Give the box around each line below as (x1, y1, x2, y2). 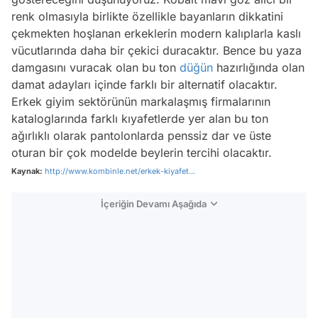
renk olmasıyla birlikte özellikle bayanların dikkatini (11, 9, 283, 23)
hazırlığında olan (213, 60, 305, 75)
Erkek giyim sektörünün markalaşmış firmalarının (11, 94, 270, 109)
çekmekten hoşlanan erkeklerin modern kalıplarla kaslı (11, 26, 301, 40)
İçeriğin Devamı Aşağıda (101, 198, 207, 209)
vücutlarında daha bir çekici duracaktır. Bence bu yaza (11, 43, 302, 57)
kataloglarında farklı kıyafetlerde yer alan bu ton (11, 111, 268, 126)
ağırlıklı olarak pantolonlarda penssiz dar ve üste (11, 128, 271, 143)
